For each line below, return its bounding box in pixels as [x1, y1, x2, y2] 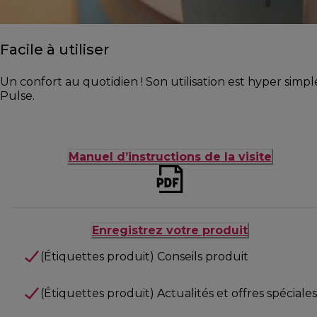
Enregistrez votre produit [92, 224, 248, 238]
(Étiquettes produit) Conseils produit [40, 250, 248, 264]
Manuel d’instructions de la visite [68, 150, 272, 164]
